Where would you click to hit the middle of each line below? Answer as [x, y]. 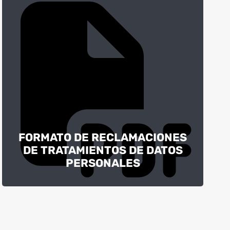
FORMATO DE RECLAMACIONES [103, 137]
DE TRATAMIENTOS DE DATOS [103, 150]
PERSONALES [103, 163]
